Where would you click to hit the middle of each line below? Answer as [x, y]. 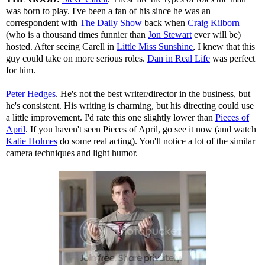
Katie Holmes [32, 141]
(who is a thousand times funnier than [77, 34]
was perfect [232, 58]
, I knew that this [224, 46]
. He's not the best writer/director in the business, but [153, 93]
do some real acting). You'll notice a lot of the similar [156, 141]
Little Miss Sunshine [155, 46]
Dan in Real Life [179, 58]
